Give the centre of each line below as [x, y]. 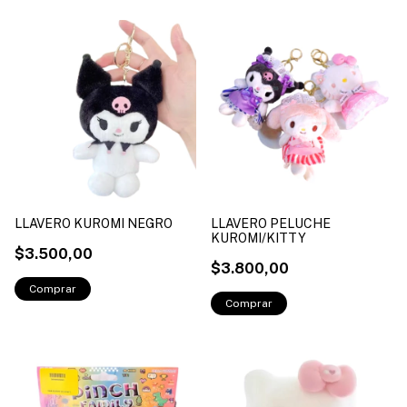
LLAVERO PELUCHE [271, 223]
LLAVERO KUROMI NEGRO [94, 223]
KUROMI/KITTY [258, 238]
